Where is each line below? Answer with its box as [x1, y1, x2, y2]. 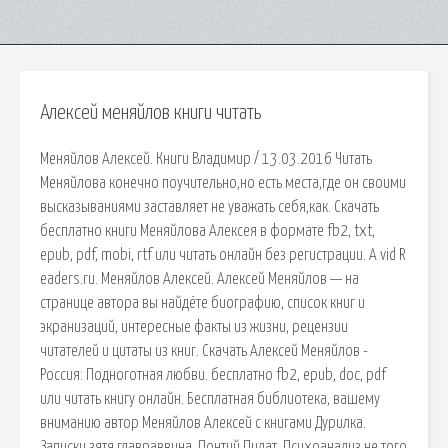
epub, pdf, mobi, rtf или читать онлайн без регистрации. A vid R [40, 246, 405, 263]
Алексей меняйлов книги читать [40, 103, 261, 123]
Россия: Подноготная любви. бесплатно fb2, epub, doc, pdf [40, 366, 386, 383]
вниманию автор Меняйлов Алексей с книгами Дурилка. [40, 414, 366, 431]
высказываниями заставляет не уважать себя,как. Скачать [40, 198, 379, 215]
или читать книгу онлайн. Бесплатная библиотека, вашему [40, 390, 380, 407]
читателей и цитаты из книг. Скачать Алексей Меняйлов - [40, 342, 368, 359]
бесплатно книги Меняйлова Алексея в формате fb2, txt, [40, 222, 375, 239]
